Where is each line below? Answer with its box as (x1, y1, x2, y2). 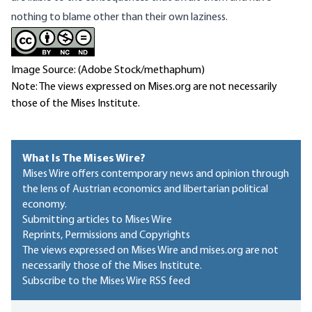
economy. (22, 199, 67, 211)
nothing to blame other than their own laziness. (11, 12, 228, 24)
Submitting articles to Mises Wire (22, 214, 172, 226)
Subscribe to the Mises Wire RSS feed (22, 276, 190, 288)
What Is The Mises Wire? (22, 153, 146, 165)
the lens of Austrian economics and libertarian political (22, 184, 268, 196)
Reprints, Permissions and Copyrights (22, 230, 190, 242)
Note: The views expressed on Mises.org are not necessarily (11, 81, 277, 93)
